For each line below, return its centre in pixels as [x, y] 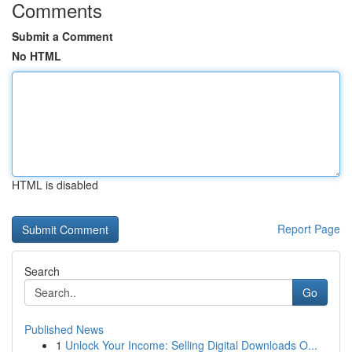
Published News [64, 329]
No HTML [37, 56]
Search [42, 271]
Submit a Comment [62, 36]
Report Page [309, 229]
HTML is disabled [55, 185]
